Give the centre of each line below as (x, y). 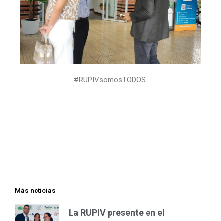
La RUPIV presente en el (117, 212)
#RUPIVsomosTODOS (110, 80)
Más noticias (35, 190)
